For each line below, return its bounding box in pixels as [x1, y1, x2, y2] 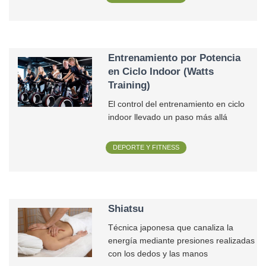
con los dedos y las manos [108, 249, 208, 259]
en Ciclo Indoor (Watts [108, 66, 214, 77]
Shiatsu [108, 203, 144, 214]
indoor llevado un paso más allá [108, 113, 228, 122]
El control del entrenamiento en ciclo [108, 100, 245, 109]
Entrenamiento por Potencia [108, 52, 241, 64]
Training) [108, 80, 151, 91]
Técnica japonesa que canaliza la [108, 223, 234, 233]
